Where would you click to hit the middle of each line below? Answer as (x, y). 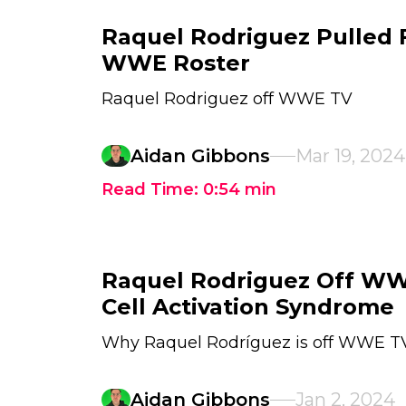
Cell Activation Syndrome (248, 307)
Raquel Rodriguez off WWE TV (227, 99)
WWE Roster (176, 63)
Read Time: (152, 189)
